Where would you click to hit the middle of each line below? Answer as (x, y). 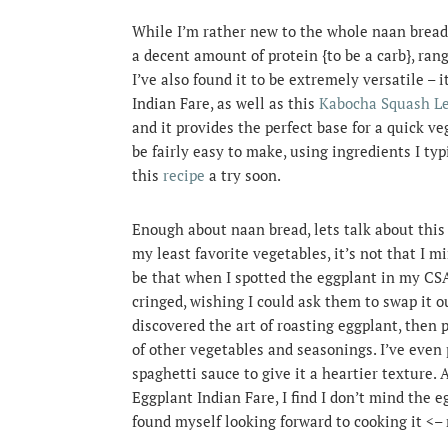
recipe (184, 175)
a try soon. (243, 175)
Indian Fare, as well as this (225, 103)
